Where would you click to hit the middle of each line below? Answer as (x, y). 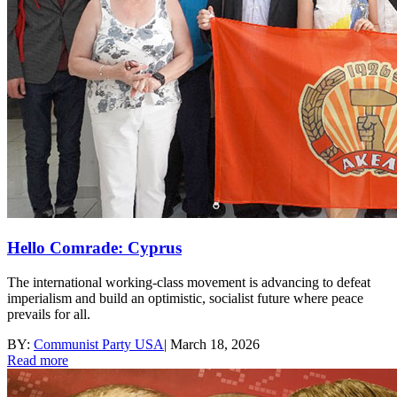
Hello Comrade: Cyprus (94, 248)
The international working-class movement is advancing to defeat (189, 282)
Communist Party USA (99, 344)
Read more (38, 360)
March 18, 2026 (215, 344)
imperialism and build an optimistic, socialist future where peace (185, 298)
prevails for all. (49, 314)
